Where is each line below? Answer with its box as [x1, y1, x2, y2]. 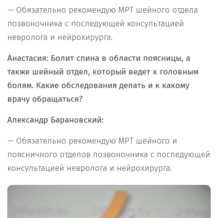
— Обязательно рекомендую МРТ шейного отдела [7, 4, 198, 15]
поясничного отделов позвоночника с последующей [7, 149, 210, 160]
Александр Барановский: [7, 114, 104, 125]
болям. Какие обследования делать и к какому [7, 80, 189, 91]
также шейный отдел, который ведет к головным [7, 66, 199, 77]
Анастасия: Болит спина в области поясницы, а [7, 53, 190, 63]
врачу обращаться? [7, 93, 85, 104]
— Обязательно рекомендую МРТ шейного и [7, 135, 177, 146]
